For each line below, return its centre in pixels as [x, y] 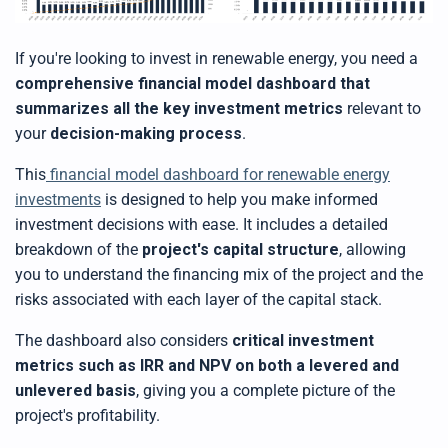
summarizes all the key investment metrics [179, 108]
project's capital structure [240, 249]
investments [58, 199]
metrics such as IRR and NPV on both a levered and [207, 365]
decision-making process [146, 133]
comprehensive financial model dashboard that [192, 83]
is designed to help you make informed [239, 199]
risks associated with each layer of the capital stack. [198, 299]
